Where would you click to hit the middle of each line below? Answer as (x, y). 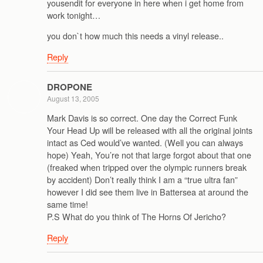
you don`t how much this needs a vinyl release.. (135, 36)
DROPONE (70, 87)
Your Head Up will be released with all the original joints (150, 130)
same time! (68, 204)
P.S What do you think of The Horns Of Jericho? (136, 217)
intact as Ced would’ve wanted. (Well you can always (145, 143)
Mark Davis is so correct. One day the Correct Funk (142, 118)
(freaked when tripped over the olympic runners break (147, 167)
